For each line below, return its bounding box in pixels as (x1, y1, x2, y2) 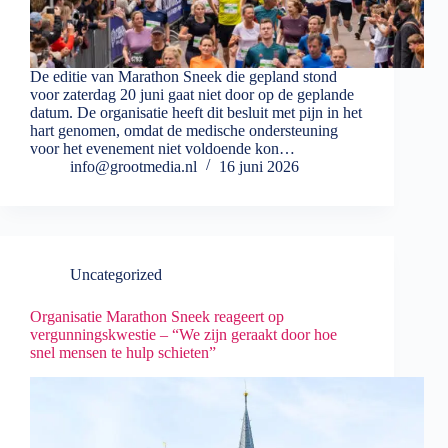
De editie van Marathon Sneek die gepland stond (30, 68, 337, 86)
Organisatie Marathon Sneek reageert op (30, 308, 284, 326)
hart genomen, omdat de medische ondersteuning (30, 122, 338, 140)
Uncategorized (70, 266, 162, 284)
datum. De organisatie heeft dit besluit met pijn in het (30, 104, 362, 122)
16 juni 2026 (219, 158, 299, 176)
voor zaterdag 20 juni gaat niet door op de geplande (30, 86, 354, 104)
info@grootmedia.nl (70, 158, 197, 176)
